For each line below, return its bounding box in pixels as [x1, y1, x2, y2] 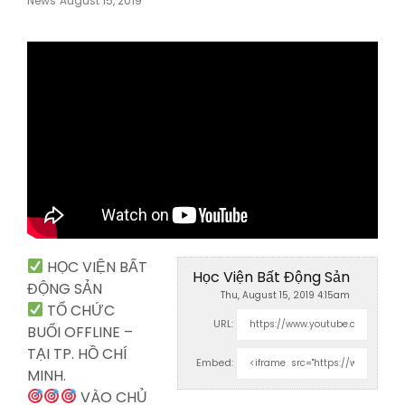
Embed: [196, 354, 233, 370]
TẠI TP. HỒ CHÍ [27, 343, 127, 364]
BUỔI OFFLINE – [27, 321, 133, 343]
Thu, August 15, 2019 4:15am [221, 287, 350, 302]
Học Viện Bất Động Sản [193, 266, 350, 287]
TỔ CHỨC [43, 299, 116, 321]
